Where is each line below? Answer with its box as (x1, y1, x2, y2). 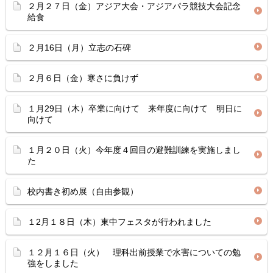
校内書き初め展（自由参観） (27, 186, 138, 196)
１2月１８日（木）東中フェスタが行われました (27, 217, 211, 227)
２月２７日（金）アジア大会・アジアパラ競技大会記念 (27, 1, 241, 11)
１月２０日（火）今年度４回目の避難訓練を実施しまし (27, 145, 241, 155)
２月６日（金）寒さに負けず (27, 73, 138, 83)
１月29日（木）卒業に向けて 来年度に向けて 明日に (27, 104, 242, 113)
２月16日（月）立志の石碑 (27, 43, 131, 52)
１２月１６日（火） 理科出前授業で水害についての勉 (27, 247, 241, 257)
